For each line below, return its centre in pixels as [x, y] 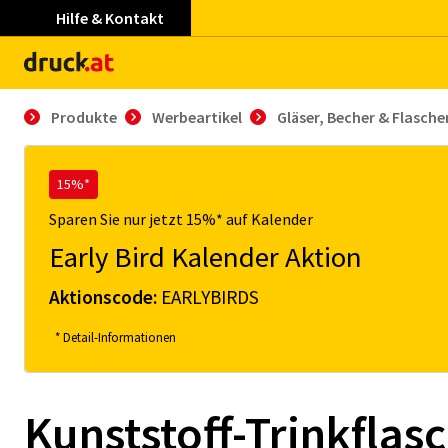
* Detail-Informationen [115, 337]
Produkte [84, 117]
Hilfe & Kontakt [110, 18]
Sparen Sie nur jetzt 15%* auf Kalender [181, 219]
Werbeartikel [197, 117]
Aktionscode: [105, 297]
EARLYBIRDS [210, 297]
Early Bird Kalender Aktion [205, 257]
